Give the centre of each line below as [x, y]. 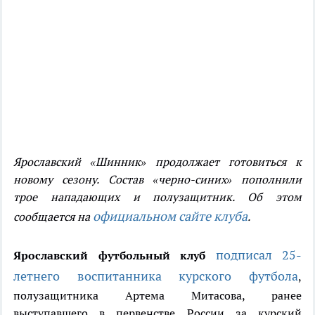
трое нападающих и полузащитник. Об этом [157, 197]
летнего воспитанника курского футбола [156, 276]
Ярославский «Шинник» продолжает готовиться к [157, 162]
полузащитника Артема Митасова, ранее [157, 296]
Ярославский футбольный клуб [109, 256]
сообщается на [53, 217]
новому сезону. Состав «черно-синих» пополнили [157, 180]
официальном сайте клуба [170, 217]
